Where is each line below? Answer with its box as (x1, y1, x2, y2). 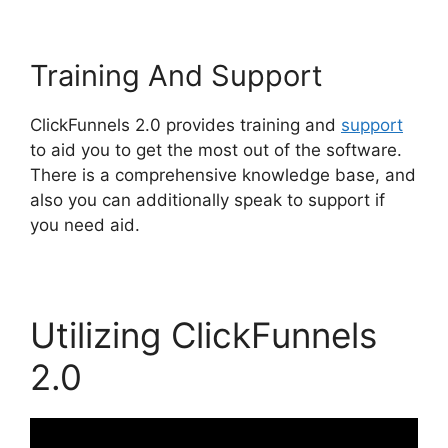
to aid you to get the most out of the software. (30, 140, 402, 160)
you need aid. (30, 215, 140, 235)
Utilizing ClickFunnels (30, 314, 377, 356)
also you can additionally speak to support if (30, 190, 385, 210)
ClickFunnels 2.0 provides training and (30, 115, 341, 135)
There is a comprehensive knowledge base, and (30, 165, 416, 185)
